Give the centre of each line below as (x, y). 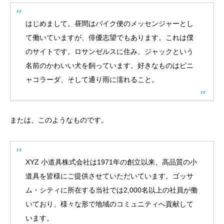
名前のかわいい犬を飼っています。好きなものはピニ (109, 65)
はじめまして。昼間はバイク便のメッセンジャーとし (109, 23)
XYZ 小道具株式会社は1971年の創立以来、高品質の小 (111, 162)
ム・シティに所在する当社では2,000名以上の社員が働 (111, 190)
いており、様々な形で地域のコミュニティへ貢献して (109, 204)
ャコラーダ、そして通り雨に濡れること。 (92, 79)
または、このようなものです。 (59, 120)
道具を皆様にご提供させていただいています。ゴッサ (109, 176)
